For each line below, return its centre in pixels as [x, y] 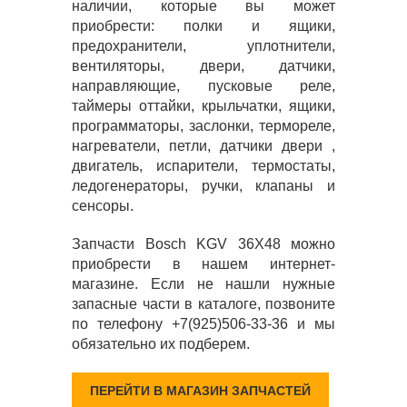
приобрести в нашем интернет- [203, 264]
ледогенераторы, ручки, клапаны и [203, 186]
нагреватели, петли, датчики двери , [203, 146]
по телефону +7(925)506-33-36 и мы [203, 324]
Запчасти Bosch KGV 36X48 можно [203, 244]
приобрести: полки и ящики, [203, 26]
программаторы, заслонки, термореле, [203, 126]
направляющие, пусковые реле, [203, 86]
